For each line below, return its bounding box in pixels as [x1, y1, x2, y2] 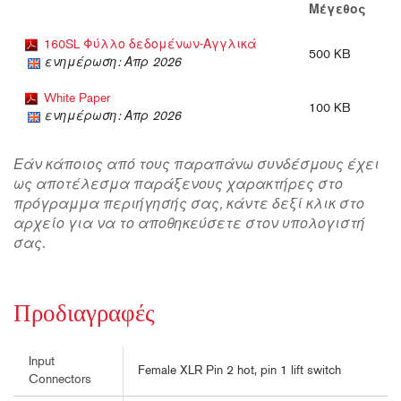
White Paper [44, 92, 110, 107]
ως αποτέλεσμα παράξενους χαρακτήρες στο [13, 178, 343, 193]
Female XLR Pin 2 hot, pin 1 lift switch [138, 364, 341, 379]
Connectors [29, 374, 91, 387]
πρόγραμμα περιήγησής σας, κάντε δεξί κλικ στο [13, 198, 364, 213]
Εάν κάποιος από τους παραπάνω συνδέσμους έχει [13, 158, 380, 174]
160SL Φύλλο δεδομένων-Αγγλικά [44, 38, 257, 53]
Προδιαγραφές [13, 303, 155, 328]
